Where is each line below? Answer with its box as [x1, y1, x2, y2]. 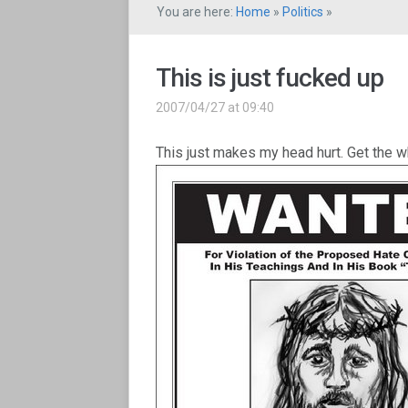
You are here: [157, 5, 236, 19]
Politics [282, 5, 323, 19]
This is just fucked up [156, 63, 383, 93]
